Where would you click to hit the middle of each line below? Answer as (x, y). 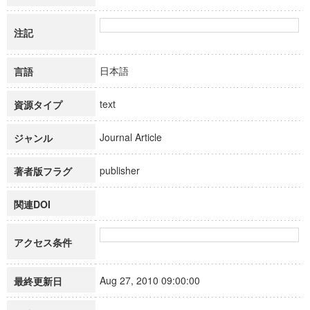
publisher (126, 170)
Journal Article (137, 137)
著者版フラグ (43, 171)
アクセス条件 (43, 242)
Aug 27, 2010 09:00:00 (156, 280)
